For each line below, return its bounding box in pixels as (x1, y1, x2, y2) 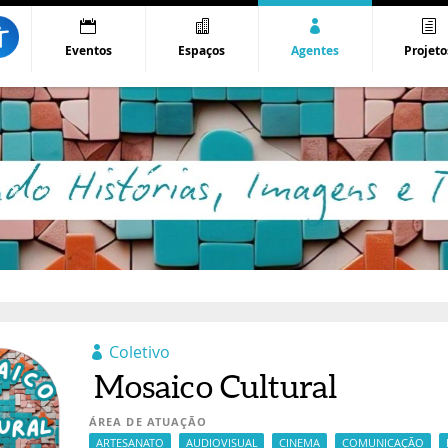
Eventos (64, 42, 112, 60)
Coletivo (104, 341, 170, 363)
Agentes (291, 42, 340, 60)
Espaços (178, 42, 226, 60)
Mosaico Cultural (93, 369, 337, 404)
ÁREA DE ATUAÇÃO (88, 414, 208, 430)
